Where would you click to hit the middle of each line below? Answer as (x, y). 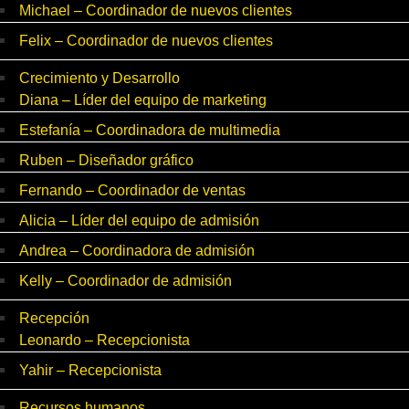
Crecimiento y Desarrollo (100, 79)
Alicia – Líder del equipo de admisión (139, 221)
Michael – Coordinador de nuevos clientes (156, 11)
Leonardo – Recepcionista (105, 341)
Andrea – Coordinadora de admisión (137, 251)
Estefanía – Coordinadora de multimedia (150, 131)
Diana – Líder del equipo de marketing (143, 100)
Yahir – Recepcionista (90, 371)
